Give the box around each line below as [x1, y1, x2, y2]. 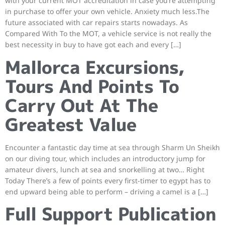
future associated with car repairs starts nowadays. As [5, 18, 188, 28]
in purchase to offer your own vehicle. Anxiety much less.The [5, 7, 209, 17]
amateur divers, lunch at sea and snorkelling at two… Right [5, 164, 204, 174]
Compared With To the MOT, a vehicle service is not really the [5, 29, 211, 39]
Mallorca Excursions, [5, 54, 184, 79]
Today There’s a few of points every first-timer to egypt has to [5, 175, 210, 185]
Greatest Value [5, 111, 136, 137]
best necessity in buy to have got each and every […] [5, 40, 181, 50]
